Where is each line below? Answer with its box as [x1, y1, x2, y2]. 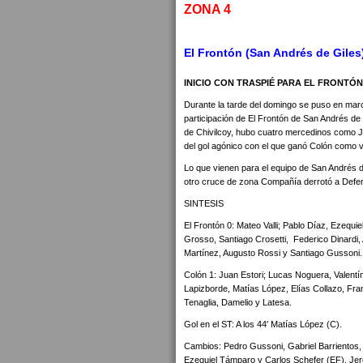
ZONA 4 [184, 2, 231, 16]
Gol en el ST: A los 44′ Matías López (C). [184, 319, 342, 329]
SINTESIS [184, 199, 224, 208]
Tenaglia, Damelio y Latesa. [184, 297, 292, 307]
